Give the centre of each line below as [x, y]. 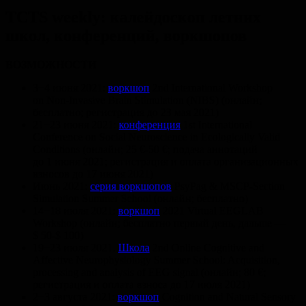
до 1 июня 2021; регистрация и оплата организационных [166, 161]
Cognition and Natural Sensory [227, 296]
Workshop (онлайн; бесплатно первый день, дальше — [159, 223]
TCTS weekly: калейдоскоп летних [133, 17]
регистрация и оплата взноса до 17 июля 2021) [141, 284]
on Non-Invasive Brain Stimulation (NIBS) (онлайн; [147, 100]
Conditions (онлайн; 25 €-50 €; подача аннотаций [145, 149]
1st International [216, 124]
